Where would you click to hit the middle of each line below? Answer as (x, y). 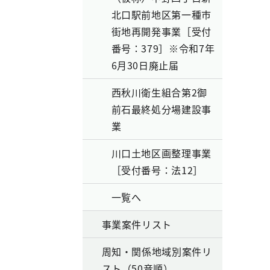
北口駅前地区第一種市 (161, 14)
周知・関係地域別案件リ (157, 251)
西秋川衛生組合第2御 (159, 92)
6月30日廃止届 (145, 65)
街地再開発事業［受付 (161, 31)
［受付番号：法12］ (157, 170)
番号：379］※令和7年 (163, 48)
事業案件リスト (137, 224)
